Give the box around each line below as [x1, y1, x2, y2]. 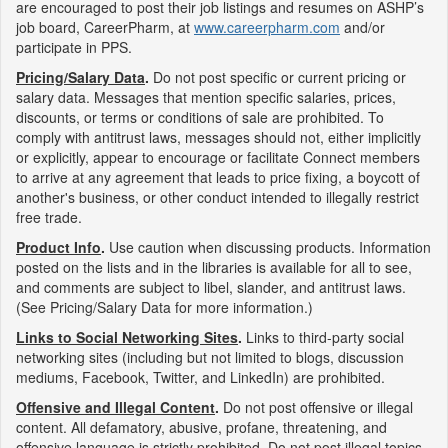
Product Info [16, 237, 101, 257]
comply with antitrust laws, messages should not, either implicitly [16, 127, 421, 147]
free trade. [16, 207, 82, 227]
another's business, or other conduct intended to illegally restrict [16, 187, 419, 207]
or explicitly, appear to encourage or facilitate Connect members [16, 147, 420, 167]
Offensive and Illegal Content [16, 397, 215, 417]
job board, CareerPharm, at [16, 17, 194, 37]
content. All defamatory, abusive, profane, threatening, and [16, 417, 387, 437]
